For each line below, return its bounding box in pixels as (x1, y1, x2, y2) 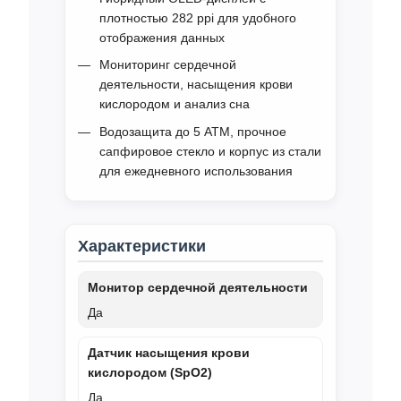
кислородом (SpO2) (88, 364, 212, 380)
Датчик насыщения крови (88, 345, 250, 360)
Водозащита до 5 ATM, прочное (99, 124, 286, 139)
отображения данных (99, 30, 225, 45)
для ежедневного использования (99, 163, 293, 178)
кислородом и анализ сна (99, 97, 250, 112)
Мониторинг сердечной (99, 57, 236, 73)
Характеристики (78, 237, 206, 256)
